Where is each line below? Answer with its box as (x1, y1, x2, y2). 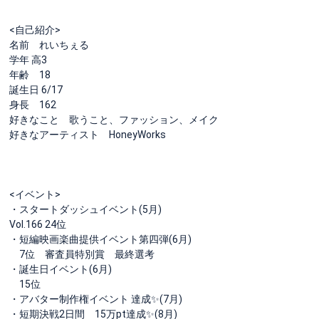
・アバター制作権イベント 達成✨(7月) (9, 293, 182, 305)
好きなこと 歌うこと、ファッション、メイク (9, 113, 219, 125)
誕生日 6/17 (9, 83, 63, 95)
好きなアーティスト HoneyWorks (9, 128, 166, 140)
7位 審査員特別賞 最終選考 (9, 248, 155, 260)
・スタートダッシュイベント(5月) (9, 203, 162, 215)
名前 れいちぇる (9, 38, 89, 51)
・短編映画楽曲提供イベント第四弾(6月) (9, 233, 192, 245)
